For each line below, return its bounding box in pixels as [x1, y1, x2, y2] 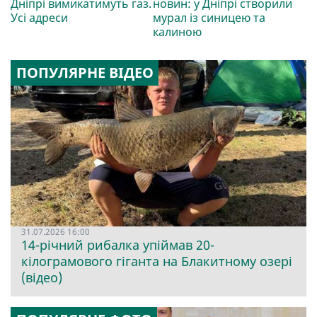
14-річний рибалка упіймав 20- [21, 236, 214, 254]
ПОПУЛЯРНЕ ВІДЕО [16, 62, 154, 82]
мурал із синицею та [152, 9, 265, 25]
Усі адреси [11, 9, 68, 25]
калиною [152, 23, 202, 40]
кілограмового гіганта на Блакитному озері [21, 253, 292, 270]
